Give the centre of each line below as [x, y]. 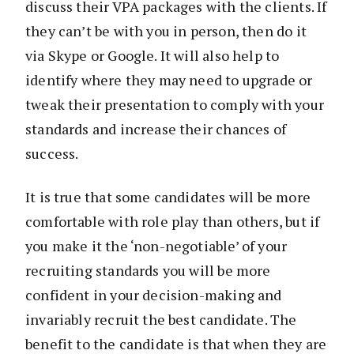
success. [52, 154]
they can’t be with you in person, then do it [166, 31]
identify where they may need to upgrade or [169, 80]
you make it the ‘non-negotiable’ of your [156, 246]
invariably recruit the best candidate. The [161, 320]
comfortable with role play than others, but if [173, 222]
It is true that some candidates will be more [168, 197]
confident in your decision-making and [154, 295]
